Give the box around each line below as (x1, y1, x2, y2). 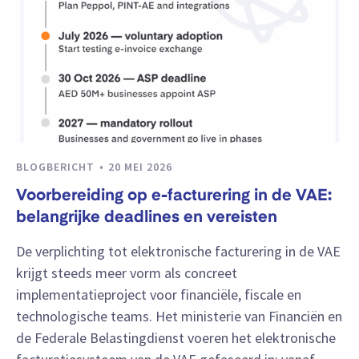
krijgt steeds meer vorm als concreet (16, 263, 237, 282)
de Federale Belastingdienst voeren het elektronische (16, 328, 336, 347)
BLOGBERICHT (16, 159, 98, 174)
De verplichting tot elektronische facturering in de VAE (16, 241, 341, 260)
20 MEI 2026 (108, 159, 172, 174)
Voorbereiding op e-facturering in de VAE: (16, 188, 332, 205)
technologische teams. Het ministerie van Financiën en (16, 306, 342, 325)
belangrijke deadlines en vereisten (16, 210, 277, 227)
